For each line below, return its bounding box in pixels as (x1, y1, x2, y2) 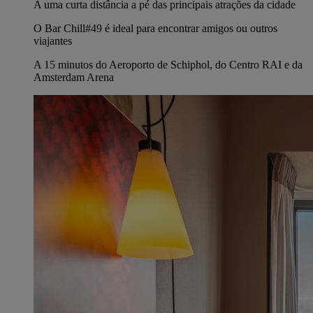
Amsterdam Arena (34, 71, 114, 83)
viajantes (34, 34, 72, 47)
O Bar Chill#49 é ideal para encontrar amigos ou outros (34, 22, 277, 34)
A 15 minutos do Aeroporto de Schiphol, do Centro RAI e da (34, 58, 303, 71)
